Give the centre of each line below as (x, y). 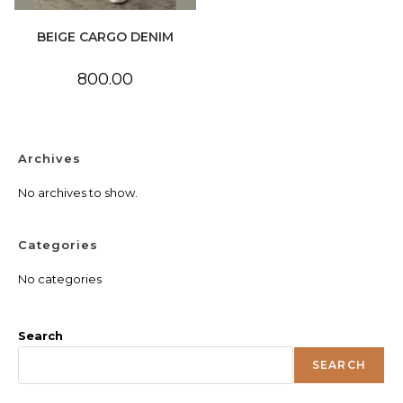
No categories (60, 278)
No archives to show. (78, 192)
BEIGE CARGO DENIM (105, 37)
